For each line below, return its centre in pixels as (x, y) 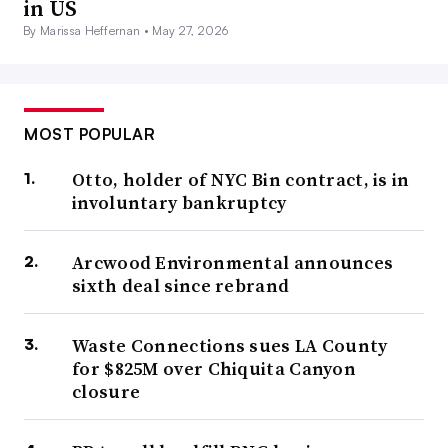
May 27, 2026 (190, 31)
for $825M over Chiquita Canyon (214, 369)
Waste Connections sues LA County (230, 346)
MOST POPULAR (89, 134)
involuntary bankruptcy (179, 203)
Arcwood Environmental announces (233, 263)
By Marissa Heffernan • (88, 31)
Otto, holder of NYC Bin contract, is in (241, 180)
